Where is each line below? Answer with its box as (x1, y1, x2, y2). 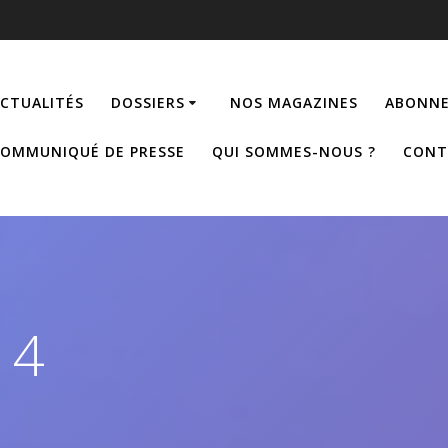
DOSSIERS (110, 93, 185, 113)
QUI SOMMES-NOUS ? (211, 142, 376, 162)
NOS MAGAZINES (229, 93, 358, 113)
